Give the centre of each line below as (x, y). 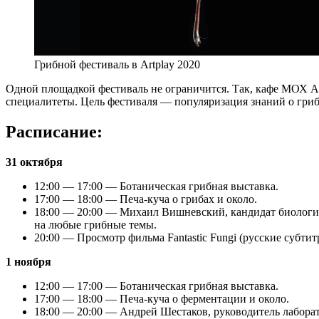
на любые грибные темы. (95, 224)
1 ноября (28, 261)
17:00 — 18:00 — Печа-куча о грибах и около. (146, 199)
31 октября (34, 162)
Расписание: (54, 131)
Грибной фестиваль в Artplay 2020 (117, 64)
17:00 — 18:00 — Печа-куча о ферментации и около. (162, 298)
